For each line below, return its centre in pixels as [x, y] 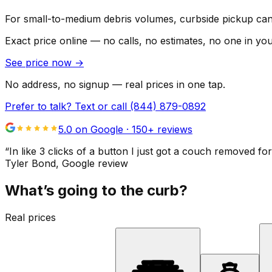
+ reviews [170, 130]
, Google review [92, 164]
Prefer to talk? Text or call [67, 107]
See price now [40, 63]
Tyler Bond [30, 164]
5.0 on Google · [95, 130]
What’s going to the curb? [96, 191]
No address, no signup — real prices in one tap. [115, 85]
